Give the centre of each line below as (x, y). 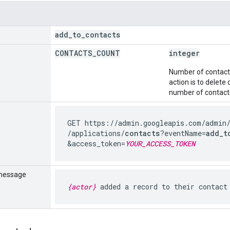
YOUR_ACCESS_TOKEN (160, 143)
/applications (94, 133)
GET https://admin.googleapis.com (134, 123)
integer (184, 53)
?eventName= (183, 133)
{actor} (82, 186)
